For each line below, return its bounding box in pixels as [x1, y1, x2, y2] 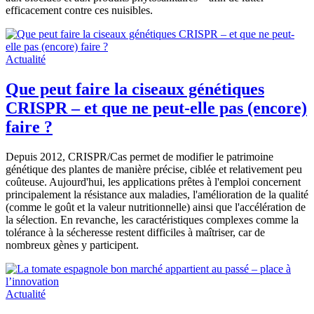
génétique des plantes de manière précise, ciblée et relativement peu [6, 163, 302, 176]
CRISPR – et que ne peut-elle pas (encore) [6, 99, 307, 118]
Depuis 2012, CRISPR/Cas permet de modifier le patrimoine [6, 151, 273, 163]
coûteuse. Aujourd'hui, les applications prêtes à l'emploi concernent [6, 176, 301, 189]
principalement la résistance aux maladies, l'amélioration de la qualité [6, 189, 308, 201]
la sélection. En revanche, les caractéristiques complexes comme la [6, 214, 299, 226]
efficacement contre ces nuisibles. [6, 4, 153, 17]
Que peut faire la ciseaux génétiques [6, 80, 264, 99]
